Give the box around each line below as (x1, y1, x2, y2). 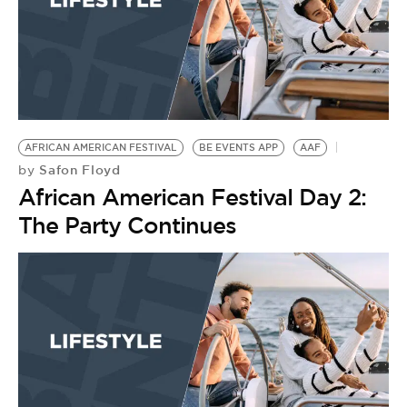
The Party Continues (18, 211, 236, 240)
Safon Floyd (35, 162, 121, 178)
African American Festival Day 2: (18, 183, 366, 212)
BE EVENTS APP (199, 142, 278, 154)
